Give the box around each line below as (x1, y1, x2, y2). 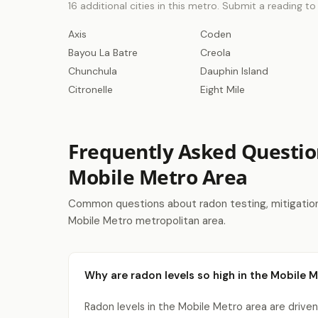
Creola (200, 46, 231, 59)
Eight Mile (200, 83, 245, 96)
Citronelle (68, 83, 113, 96)
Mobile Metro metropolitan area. (68, 214, 226, 228)
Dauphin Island (200, 65, 268, 77)
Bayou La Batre (68, 46, 138, 59)
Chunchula (68, 65, 117, 77)
